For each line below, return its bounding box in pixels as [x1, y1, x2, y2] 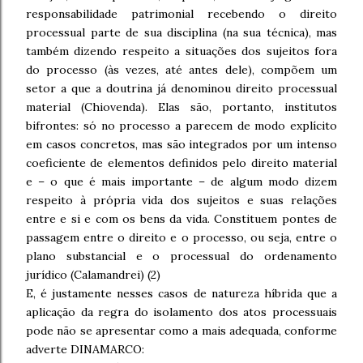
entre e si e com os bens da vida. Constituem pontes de [26, 211, 337, 226]
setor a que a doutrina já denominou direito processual [26, 81, 337, 96]
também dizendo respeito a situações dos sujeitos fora [26, 44, 337, 58]
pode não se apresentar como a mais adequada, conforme [26, 323, 337, 338]
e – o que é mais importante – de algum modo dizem [26, 174, 337, 189]
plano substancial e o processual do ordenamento [26, 249, 337, 263]
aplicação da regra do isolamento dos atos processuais [26, 305, 337, 319]
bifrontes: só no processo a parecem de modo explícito [26, 118, 337, 133]
